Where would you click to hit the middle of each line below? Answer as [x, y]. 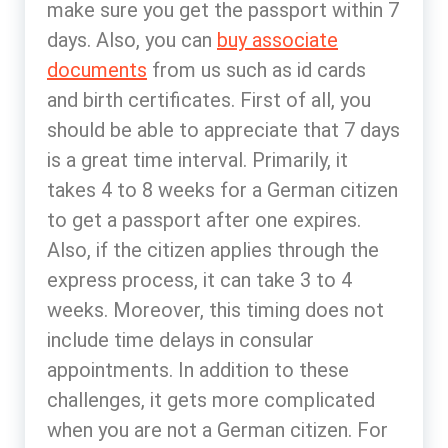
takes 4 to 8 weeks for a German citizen [222, 190]
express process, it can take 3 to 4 [199, 280]
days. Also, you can [132, 40]
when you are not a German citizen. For [217, 430]
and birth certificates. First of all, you [209, 100]
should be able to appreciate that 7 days [223, 130]
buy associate [277, 40]
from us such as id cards [256, 70]
